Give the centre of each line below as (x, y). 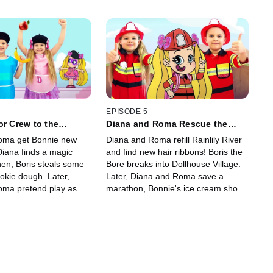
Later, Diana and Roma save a (165, 176)
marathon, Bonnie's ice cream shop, (176, 189)
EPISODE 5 (127, 112)
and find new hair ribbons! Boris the (175, 152)
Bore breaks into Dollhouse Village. (174, 164)
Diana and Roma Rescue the (167, 124)
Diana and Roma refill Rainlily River (174, 140)
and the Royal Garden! (150, 201)
